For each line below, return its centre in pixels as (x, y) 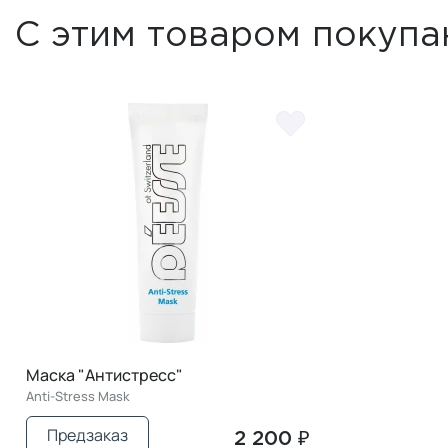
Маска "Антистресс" (104, 374)
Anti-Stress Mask (78, 395)
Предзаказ (87, 434)
